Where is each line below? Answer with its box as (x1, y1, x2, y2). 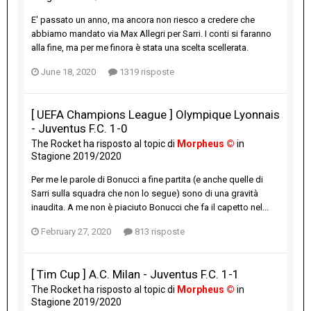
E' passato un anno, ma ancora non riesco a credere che (31, 15, 255, 26)
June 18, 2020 (41, 67, 96, 78)
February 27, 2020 (41, 226, 111, 237)
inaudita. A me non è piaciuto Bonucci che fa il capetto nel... (31, 202, 269, 213)
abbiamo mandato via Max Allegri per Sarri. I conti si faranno (31, 28, 271, 40)
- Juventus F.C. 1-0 (31, 121, 128, 136)
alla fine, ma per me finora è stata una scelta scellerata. (31, 42, 249, 53)
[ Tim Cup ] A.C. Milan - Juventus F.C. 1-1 (31, 267, 239, 282)
